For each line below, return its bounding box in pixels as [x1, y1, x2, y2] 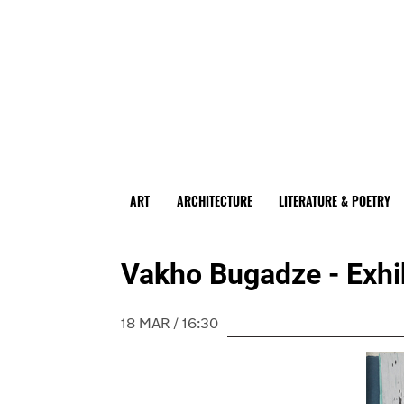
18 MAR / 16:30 [121, 317, 219, 333]
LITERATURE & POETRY [279, 191, 391, 211]
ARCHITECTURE [176, 191, 252, 211]
